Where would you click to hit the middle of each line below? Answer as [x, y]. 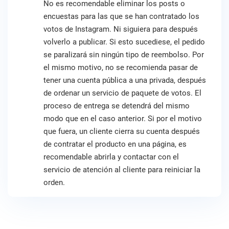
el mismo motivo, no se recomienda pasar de [121, 67]
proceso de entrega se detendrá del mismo [117, 106]
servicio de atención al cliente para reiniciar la [122, 170]
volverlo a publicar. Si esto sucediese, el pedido [124, 42]
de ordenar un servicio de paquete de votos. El [122, 93]
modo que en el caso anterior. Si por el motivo [123, 119]
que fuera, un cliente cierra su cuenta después [122, 131]
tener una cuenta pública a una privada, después [125, 80]
